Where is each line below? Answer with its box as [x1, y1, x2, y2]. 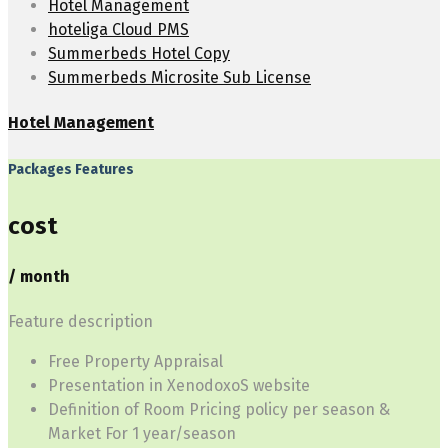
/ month [8, 266, 70, 286]
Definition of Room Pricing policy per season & [48, 400, 390, 420]
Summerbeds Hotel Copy [48, 44, 230, 63]
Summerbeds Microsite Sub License [48, 68, 311, 87]
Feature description [8, 312, 153, 332]
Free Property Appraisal [48, 352, 223, 372]
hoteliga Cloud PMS [48, 20, 189, 39]
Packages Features [8, 160, 134, 178]
